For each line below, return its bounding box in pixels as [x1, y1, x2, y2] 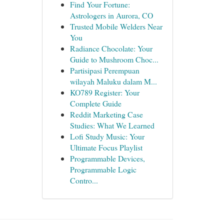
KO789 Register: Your [69, 87, 139, 97]
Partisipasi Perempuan [69, 65, 139, 75]
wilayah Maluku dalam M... [69, 76, 157, 86]
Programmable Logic [69, 164, 136, 174]
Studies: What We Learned [69, 120, 154, 130]
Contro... [69, 175, 98, 185]
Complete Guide [69, 98, 121, 108]
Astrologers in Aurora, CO [69, 10, 153, 20]
